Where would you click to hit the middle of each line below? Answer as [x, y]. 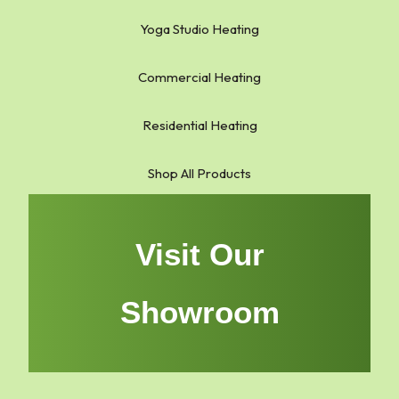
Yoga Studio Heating [199, 28]
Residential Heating [199, 125]
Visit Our [199, 254]
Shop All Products [199, 173]
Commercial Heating [199, 77]
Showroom [199, 312]
